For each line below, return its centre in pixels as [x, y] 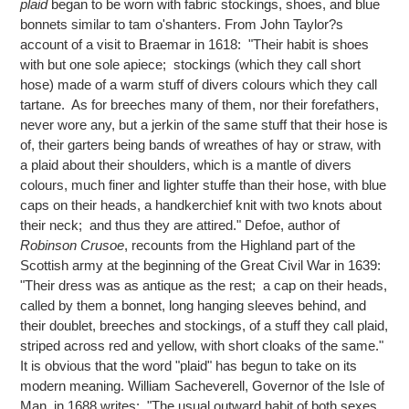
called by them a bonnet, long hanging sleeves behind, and [193, 305]
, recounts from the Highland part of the [240, 245]
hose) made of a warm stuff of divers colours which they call [199, 84]
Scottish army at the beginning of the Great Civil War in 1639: [202, 265]
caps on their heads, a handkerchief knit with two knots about [201, 204]
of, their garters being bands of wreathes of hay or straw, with [200, 144]
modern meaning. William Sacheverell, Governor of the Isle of [202, 385]
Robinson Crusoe [72, 245]
